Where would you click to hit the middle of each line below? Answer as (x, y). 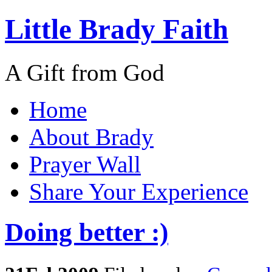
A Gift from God (85, 72)
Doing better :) (87, 232)
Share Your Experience (139, 191)
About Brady (91, 137)
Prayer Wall (85, 164)
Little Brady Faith (117, 29)
